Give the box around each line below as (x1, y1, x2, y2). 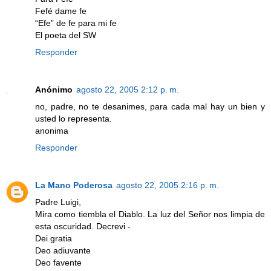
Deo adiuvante (35, 245, 91, 255)
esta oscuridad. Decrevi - (35, 221, 131, 231)
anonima (35, 125, 68, 135)
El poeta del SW (35, 30, 96, 40)
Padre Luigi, (35, 197, 81, 207)
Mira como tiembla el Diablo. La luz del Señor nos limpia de (35, 209, 265, 219)
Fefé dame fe (35, 5, 87, 16)
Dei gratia (35, 233, 72, 243)
